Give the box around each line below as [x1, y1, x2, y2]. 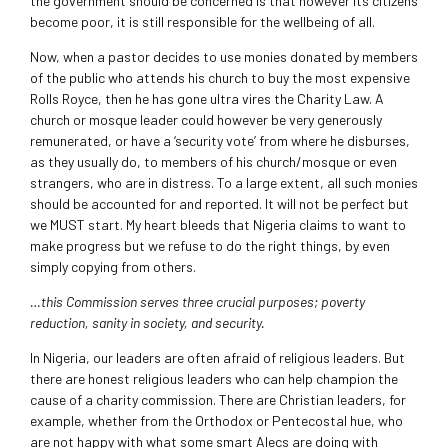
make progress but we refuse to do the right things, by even [30, 237, 390, 255]
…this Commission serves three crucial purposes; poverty [30, 293, 365, 311]
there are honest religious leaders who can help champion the [30, 370, 398, 388]
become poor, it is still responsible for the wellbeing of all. [30, 13, 375, 31]
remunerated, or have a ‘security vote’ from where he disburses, [30, 132, 410, 150]
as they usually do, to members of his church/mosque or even [30, 153, 397, 171]
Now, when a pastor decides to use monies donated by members [30, 48, 418, 66]
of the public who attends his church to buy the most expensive [30, 69, 410, 87]
